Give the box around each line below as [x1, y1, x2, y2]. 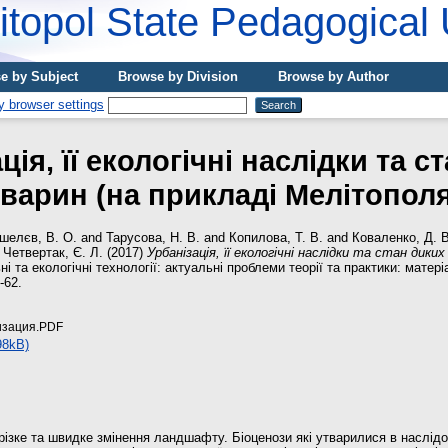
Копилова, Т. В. [229, 229, 323, 245]
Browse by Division [118, 69, 238, 84]
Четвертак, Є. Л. [3, 244, 103, 260]
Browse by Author [278, 69, 389, 84]
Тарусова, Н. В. [106, 229, 200, 245]
